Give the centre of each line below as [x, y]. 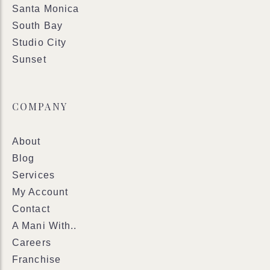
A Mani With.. [45, 226]
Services [33, 175]
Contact [31, 209]
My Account [40, 192]
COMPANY [40, 106]
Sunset [29, 59]
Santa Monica [46, 9]
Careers [32, 243]
